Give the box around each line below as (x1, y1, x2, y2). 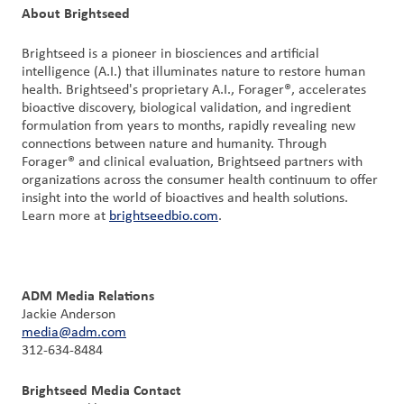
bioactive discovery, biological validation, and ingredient (22, 101, 351, 115)
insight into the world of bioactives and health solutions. (22, 191, 348, 206)
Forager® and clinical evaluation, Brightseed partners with (22, 155, 363, 170)
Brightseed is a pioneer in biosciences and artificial (22, 47, 319, 61)
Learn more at (22, 209, 109, 224)
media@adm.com (22, 326, 126, 340)
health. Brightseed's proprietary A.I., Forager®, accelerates (22, 83, 366, 97)
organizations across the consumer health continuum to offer (22, 173, 378, 188)
